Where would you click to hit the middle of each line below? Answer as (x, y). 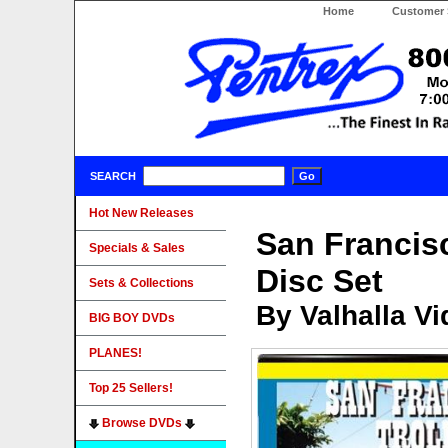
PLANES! (115, 353)
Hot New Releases (141, 213)
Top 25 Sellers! (131, 388)
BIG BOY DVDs (132, 318)
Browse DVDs (142, 423)
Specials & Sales (137, 248)
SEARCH (113, 176)
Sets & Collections (141, 283)
